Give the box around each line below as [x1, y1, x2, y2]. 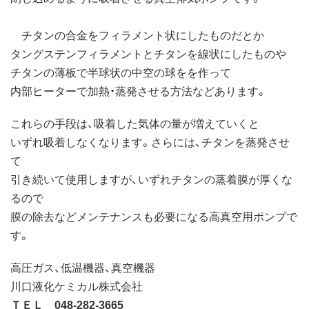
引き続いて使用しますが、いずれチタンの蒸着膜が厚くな [10, 170, 292, 187]
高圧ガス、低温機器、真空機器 [10, 258, 155, 275]
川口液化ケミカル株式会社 [10, 277, 143, 294]
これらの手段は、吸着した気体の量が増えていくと [10, 114, 259, 131]
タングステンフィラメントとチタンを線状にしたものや [10, 44, 286, 61]
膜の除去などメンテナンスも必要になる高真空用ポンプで [10, 207, 297, 224]
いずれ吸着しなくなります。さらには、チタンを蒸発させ [10, 132, 290, 150]
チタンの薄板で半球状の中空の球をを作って [10, 63, 231, 80]
